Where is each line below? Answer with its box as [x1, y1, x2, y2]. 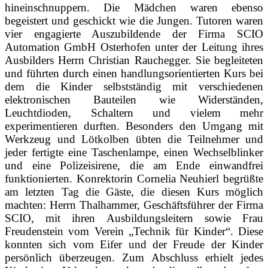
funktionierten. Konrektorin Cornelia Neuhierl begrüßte [5, 172, 263, 185]
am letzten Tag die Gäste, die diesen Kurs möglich [5, 185, 263, 198]
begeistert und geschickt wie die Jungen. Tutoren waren [5, 14, 263, 27]
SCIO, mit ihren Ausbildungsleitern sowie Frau [5, 211, 263, 224]
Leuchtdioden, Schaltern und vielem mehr [5, 106, 263, 119]
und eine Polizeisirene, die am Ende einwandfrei [5, 159, 263, 172]
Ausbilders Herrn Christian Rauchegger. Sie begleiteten [5, 53, 263, 66]
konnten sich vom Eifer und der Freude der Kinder [5, 237, 263, 251]
